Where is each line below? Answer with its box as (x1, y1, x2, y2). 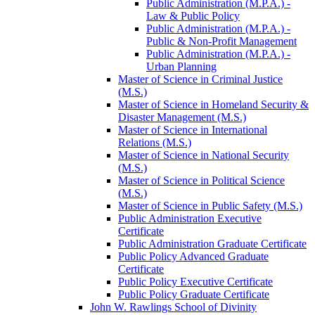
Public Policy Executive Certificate (118, 275, 273, 288)
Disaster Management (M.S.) (118, 110, 246, 123)
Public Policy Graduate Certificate (118, 288, 269, 300)
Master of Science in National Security (118, 148, 289, 161)
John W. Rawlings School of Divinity (90, 300, 257, 313)
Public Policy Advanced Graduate (118, 250, 269, 262)
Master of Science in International (118, 123, 267, 136)
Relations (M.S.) (118, 136, 191, 148)
